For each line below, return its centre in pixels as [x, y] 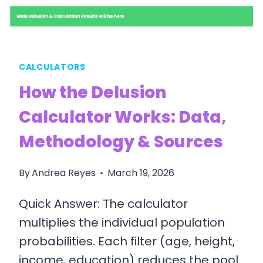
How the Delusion [92, 93]
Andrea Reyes [64, 173]
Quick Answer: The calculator [103, 204]
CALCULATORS [52, 67]
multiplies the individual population [122, 223]
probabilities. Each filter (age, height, [127, 242]
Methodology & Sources [121, 142]
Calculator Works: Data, [123, 117]
